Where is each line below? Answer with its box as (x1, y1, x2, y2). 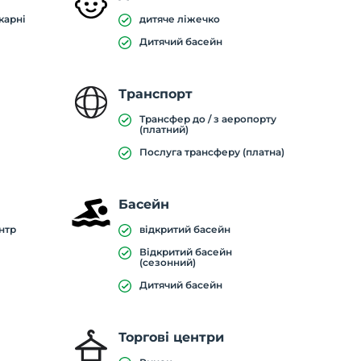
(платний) (139, 123, 189, 135)
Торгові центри (118, 330, 224, 345)
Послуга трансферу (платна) (139, 146, 284, 158)
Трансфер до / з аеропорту (139, 113, 276, 125)
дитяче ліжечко (139, 13, 220, 25)
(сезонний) (139, 256, 196, 268)
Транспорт (118, 86, 193, 102)
